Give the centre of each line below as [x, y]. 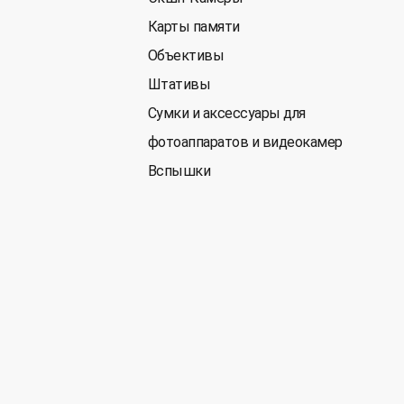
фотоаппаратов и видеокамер [245, 142]
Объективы [186, 55]
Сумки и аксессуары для [226, 113]
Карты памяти [193, 27]
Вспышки [179, 171]
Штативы [179, 84]
